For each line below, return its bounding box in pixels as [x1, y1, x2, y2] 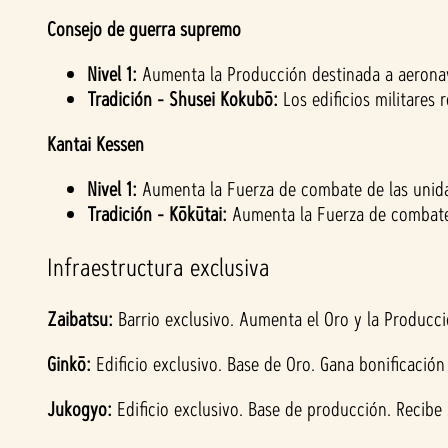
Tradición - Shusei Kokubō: [87, 86, 283, 113]
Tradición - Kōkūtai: [87, 201, 227, 228]
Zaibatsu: [47, 306, 118, 333]
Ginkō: [47, 351, 96, 378]
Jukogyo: [47, 396, 112, 423]
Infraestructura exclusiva [47, 250, 270, 285]
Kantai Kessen [47, 131, 144, 158]
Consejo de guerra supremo [47, 16, 241, 43]
